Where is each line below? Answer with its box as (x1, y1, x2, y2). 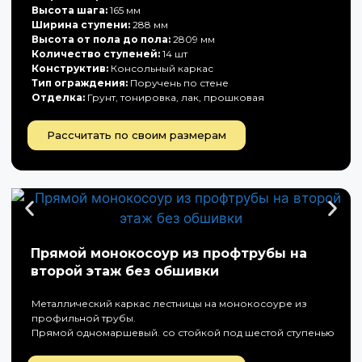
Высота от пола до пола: (32, 33, 170, 45)
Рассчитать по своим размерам (47, 128, 226, 141)
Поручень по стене (128, 77, 229, 89)
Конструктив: (32, 62, 108, 74)
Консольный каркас (108, 62, 213, 74)
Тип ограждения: (32, 77, 128, 89)
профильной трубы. (32, 312, 136, 324)
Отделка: (32, 91, 85, 103)
